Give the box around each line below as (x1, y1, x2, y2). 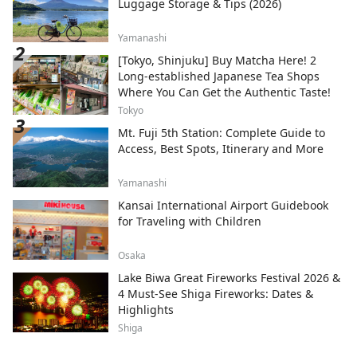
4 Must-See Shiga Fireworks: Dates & (118, 285, 313, 301)
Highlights (118, 301, 174, 317)
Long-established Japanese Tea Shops (118, 68, 320, 84)
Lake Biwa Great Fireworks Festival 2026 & (118, 269, 340, 285)
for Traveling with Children (118, 213, 261, 229)
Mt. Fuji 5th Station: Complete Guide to (118, 124, 325, 140)
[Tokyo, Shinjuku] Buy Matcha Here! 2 (118, 52, 316, 68)
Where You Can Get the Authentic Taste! (118, 84, 331, 100)
